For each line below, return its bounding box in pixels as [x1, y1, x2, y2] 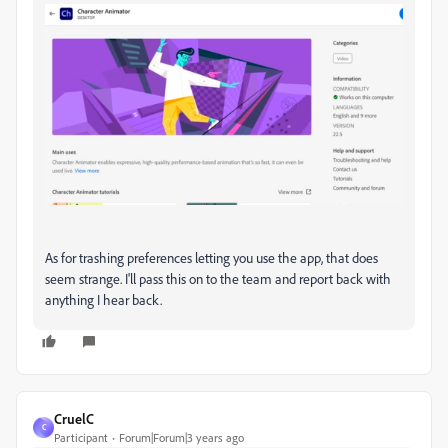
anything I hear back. [45, 290, 162, 308]
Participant [54, 429, 108, 445]
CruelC [54, 409, 94, 427]
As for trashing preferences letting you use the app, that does [45, 248, 378, 266]
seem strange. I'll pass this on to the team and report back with [45, 269, 391, 287]
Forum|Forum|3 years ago [119, 429, 244, 445]
